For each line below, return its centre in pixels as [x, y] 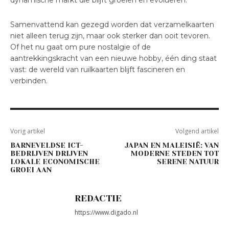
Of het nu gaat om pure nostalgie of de [81, 47]
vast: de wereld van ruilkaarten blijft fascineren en [98, 70]
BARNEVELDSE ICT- [47, 145]
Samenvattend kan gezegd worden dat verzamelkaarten [112, 25]
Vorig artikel [28, 131]
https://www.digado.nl [106, 213]
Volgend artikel [197, 131]
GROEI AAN [31, 170]
